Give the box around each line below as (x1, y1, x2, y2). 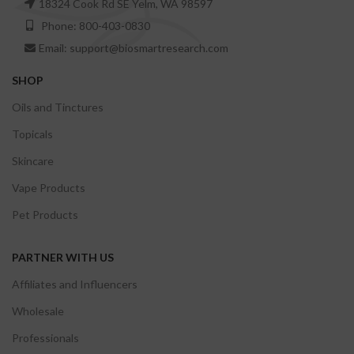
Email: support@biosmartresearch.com (39, 40, 228, 55)
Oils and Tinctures (12, 100, 104, 114)
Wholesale (12, 303, 64, 318)
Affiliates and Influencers (12, 277, 137, 291)
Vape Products (12, 180, 85, 194)
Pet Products (12, 207, 78, 221)
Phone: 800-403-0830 (39, 18, 150, 32)
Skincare (12, 153, 54, 168)
